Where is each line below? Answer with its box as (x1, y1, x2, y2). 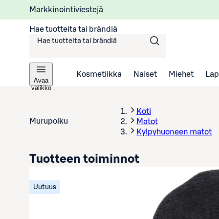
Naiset (133, 70, 157, 78)
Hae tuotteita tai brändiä (29, 25, 117, 33)
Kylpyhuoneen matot (136, 128, 212, 136)
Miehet (169, 70, 194, 78)
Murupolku (29, 117, 68, 125)
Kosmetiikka (76, 70, 122, 78)
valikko (31, 84, 51, 91)
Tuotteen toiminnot (29, 153, 139, 165)
